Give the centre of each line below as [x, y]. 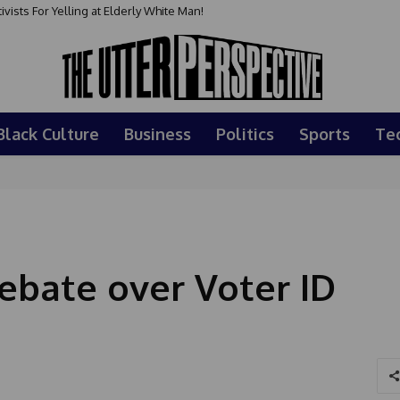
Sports [325, 133]
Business [158, 133]
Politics [245, 133]
